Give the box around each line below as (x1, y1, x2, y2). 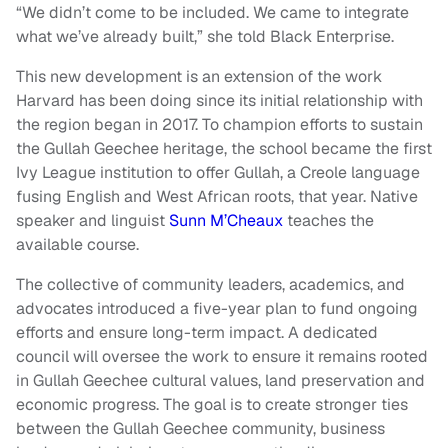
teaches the (283, 210, 374, 232)
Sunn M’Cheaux (169, 210, 283, 232)
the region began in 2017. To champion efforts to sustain (16, 114, 423, 136)
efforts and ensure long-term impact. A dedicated (16, 322, 378, 344)
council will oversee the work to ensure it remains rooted (16, 346, 428, 368)
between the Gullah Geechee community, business (16, 418, 385, 440)
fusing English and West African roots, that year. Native (16, 186, 418, 208)
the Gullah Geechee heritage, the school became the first (16, 138, 432, 160)
